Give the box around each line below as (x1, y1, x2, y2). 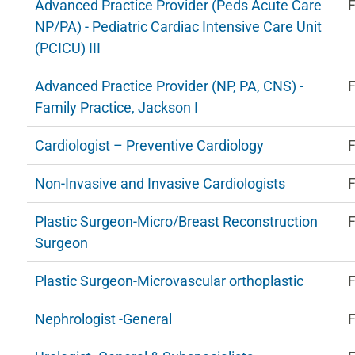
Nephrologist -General (34, 311, 172, 327)
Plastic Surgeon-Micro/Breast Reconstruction (34, 213, 318, 230)
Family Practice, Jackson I (34, 99, 198, 116)
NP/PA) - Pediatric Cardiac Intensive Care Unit (34, 18, 322, 35)
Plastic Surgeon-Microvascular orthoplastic (34, 273, 303, 289)
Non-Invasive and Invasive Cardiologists (34, 175, 285, 192)
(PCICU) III (34, 40, 101, 56)
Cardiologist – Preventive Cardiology (34, 137, 264, 154)
